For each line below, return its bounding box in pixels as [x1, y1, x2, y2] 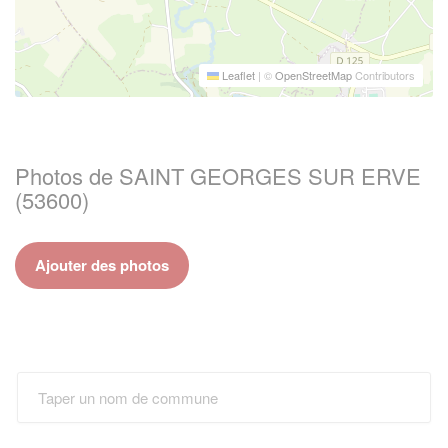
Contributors [352, 66, 415, 83]
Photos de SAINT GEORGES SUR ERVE [15, 159, 421, 191]
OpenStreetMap [275, 66, 352, 83]
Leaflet [219, 66, 255, 83]
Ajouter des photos [35, 253, 169, 276]
